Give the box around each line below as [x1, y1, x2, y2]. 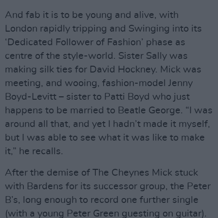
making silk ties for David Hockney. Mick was [5, 65, 201, 74]
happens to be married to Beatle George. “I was [5, 106, 213, 115]
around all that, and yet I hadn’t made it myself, [5, 119, 210, 129]
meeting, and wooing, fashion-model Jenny [5, 78, 193, 88]
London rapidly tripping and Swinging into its [5, 24, 202, 34]
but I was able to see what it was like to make [5, 133, 205, 143]
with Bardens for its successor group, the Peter [5, 182, 211, 191]
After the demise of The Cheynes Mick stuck [5, 168, 198, 178]
